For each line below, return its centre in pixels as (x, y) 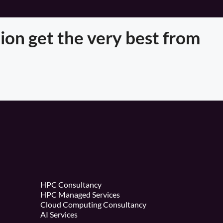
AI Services (59, 215)
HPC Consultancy (71, 185)
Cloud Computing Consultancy (93, 205)
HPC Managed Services (80, 195)
